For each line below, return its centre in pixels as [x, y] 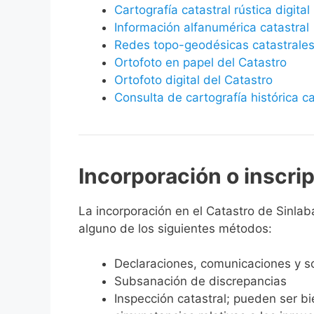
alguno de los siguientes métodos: [175, 228]
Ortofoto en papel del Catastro [200, 62]
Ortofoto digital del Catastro [195, 80]
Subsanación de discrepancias [200, 281]
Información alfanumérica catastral [212, 27]
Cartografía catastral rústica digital [212, 9]
